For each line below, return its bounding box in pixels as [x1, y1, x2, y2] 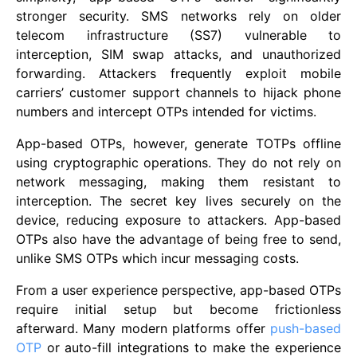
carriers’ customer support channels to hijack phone [16, 84, 341, 101]
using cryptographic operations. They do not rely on [16, 155, 341, 171]
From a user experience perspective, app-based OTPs [16, 282, 341, 299]
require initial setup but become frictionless [16, 301, 341, 318]
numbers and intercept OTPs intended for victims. [16, 104, 316, 120]
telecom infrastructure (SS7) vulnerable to [16, 27, 341, 44]
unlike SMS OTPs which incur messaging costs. [16, 250, 299, 267]
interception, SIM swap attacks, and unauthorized [16, 46, 341, 63]
